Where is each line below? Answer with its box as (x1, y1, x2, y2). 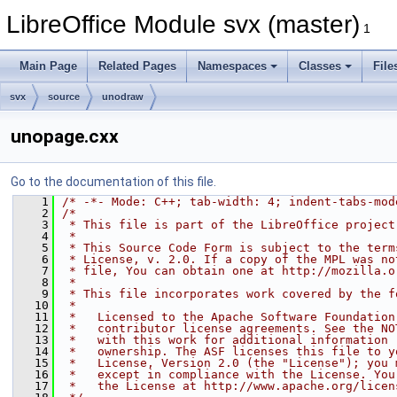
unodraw (102, 91, 144, 102)
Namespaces (198, 59, 267, 73)
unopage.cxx (11, 126, 119, 147)
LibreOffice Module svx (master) (6, 11, 360, 38)
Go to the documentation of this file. (11, 175, 216, 189)
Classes (299, 59, 341, 73)
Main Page (19, 59, 77, 73)
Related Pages (98, 59, 176, 73)
